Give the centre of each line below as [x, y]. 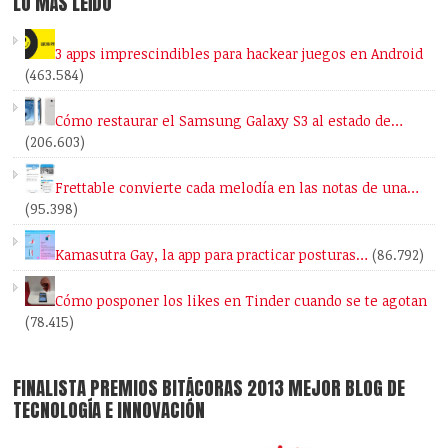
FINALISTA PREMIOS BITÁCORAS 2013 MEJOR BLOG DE [209, 388]
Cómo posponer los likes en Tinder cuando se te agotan [241, 301]
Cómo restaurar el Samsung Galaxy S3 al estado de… [229, 121]
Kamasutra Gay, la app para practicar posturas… [212, 255]
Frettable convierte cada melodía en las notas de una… [237, 188]
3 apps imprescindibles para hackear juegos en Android [239, 54]
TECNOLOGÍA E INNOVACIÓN [109, 410]
